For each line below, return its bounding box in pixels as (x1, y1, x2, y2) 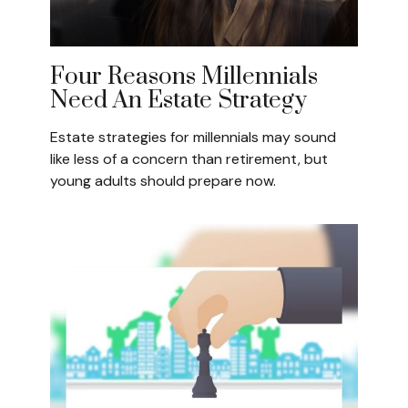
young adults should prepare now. (50, 171, 276, 191)
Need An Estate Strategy (50, 86, 307, 117)
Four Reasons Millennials (50, 62, 318, 93)
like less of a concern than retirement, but (50, 149, 328, 169)
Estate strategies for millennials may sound (50, 127, 336, 148)
